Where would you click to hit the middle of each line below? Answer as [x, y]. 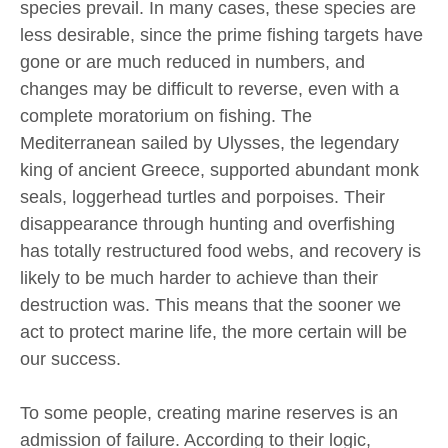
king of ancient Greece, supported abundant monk [219, 169]
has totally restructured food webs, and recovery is [220, 250]
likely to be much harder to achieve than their [199, 277]
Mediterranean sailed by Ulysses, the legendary [209, 142]
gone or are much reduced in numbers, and [192, 61]
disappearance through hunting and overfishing [207, 223]
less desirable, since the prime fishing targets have [221, 34]
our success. [70, 358]
